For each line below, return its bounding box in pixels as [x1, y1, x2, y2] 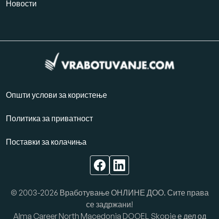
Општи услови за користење [6, 89, 107, 100]
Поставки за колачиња [6, 136, 87, 147]
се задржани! [86, 199, 133, 209]
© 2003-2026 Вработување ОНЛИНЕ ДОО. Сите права [10, 187, 209, 197]
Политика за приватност [6, 113, 93, 123]
